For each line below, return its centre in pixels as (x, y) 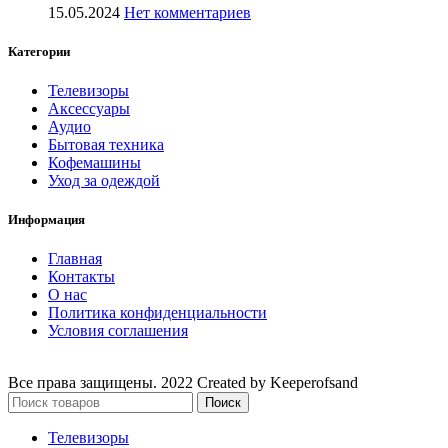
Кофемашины (94, 163)
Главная (75, 259)
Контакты (81, 277)
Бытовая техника (106, 145)
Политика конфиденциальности (157, 313)
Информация (46, 220)
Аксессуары (89, 109)
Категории (39, 51)
